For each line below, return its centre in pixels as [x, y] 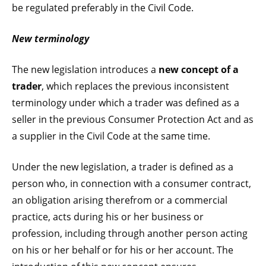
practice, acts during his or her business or [108, 216]
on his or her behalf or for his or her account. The [123, 250]
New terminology [50, 39]
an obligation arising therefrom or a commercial [120, 200]
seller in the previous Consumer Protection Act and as [133, 119]
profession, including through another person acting [130, 233]
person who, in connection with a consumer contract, [132, 183]
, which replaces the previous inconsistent [135, 86]
